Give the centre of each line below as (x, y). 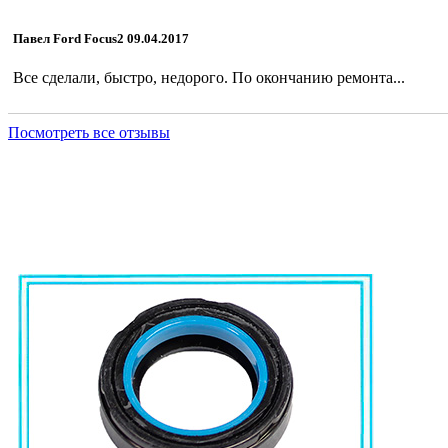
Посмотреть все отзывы (89, 133)
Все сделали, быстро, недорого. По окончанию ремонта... (209, 77)
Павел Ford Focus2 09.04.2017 (101, 38)
